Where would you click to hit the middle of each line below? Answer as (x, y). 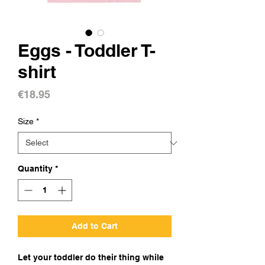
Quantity (35, 169)
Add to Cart (95, 226)
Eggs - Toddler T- (87, 50)
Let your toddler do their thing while (91, 257)
